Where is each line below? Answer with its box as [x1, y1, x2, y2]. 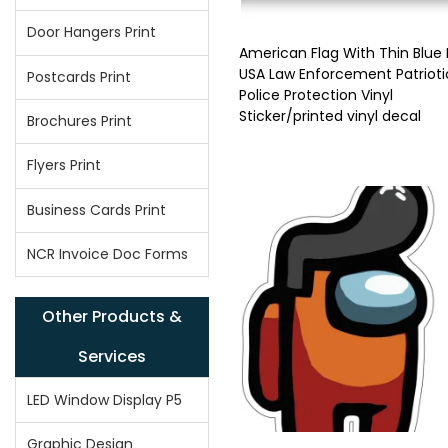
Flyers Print [27, 155, 102, 176]
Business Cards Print [27, 199, 167, 220]
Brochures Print [27, 111, 133, 132]
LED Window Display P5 [27, 389, 183, 410]
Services [78, 345, 146, 369]
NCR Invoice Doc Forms [27, 244, 189, 265]
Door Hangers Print [27, 22, 157, 43]
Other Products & [42, 305, 182, 329]
